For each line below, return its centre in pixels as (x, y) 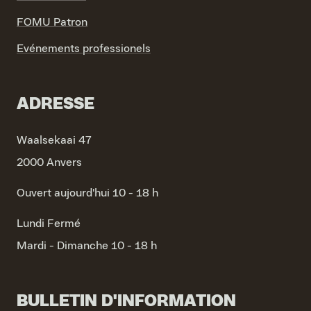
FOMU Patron (52, 22)
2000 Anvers (49, 162)
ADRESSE (56, 104)
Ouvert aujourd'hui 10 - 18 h (87, 193)
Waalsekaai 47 (54, 140)
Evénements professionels (84, 49)
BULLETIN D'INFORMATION (126, 301)
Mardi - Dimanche (62, 246)
